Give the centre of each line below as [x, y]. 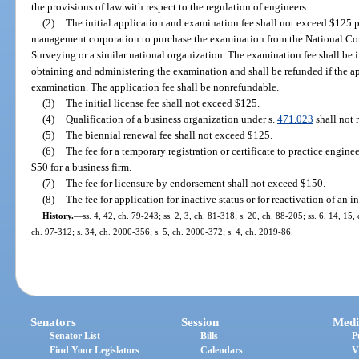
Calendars [222, 351]
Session [200, 323]
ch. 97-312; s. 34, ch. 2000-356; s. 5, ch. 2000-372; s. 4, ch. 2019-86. [163, 231]
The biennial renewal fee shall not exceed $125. [169, 135]
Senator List [75, 336]
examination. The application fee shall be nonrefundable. [155, 87]
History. [58, 215]
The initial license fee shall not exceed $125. [162, 103]
